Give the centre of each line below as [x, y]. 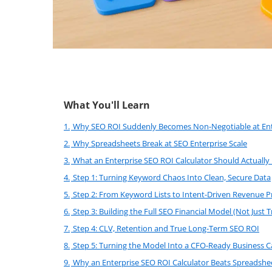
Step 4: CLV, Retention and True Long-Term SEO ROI [166, 228]
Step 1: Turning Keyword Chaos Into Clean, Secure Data [172, 177]
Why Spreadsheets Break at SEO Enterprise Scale [160, 143]
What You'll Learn [107, 105]
